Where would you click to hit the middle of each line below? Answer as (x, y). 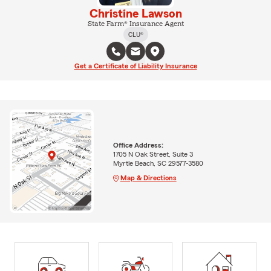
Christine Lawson (135, 14)
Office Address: (138, 145)
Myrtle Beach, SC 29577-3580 (158, 163)
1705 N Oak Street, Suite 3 (153, 154)
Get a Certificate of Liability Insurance (135, 66)
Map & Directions (148, 178)
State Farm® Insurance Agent (135, 23)
